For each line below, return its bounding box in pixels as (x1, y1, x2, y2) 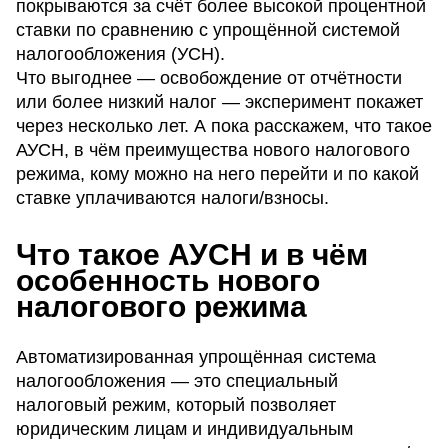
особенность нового (16, 264, 320, 297)
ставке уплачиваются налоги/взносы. (16, 188, 329, 208)
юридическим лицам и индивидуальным (16, 418, 353, 439)
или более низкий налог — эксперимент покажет (16, 92, 423, 112)
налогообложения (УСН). (16, 44, 225, 64)
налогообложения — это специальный (16, 370, 338, 391)
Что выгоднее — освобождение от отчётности (16, 68, 402, 88)
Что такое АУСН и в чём (16, 238, 368, 271)
